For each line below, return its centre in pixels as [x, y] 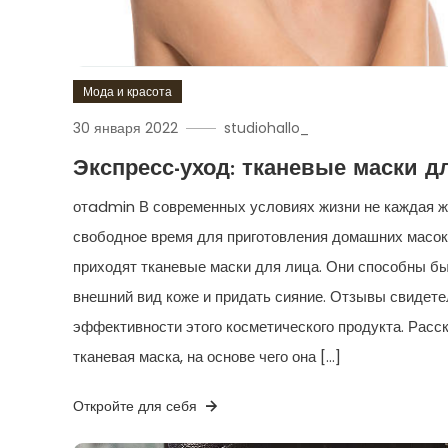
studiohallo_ [267, 127]
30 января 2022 [126, 127]
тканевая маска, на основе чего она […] [207, 356]
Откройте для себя [137, 405]
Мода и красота [128, 91]
